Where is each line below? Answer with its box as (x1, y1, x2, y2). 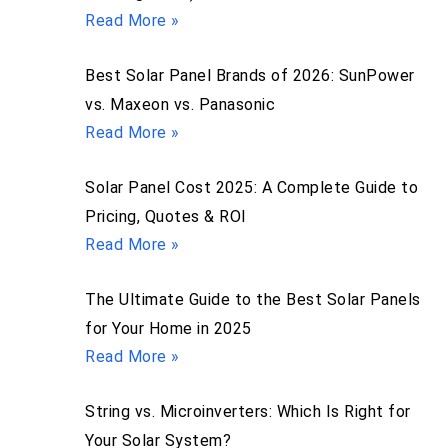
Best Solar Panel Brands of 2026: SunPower (85, 66, 415, 86)
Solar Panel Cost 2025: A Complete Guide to (85, 178, 418, 198)
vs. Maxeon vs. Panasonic (85, 95, 275, 115)
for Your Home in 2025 (85, 319, 252, 339)
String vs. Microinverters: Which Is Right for (85, 402, 411, 422)
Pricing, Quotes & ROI (85, 207, 247, 227)
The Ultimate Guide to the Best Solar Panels (85, 290, 421, 310)
